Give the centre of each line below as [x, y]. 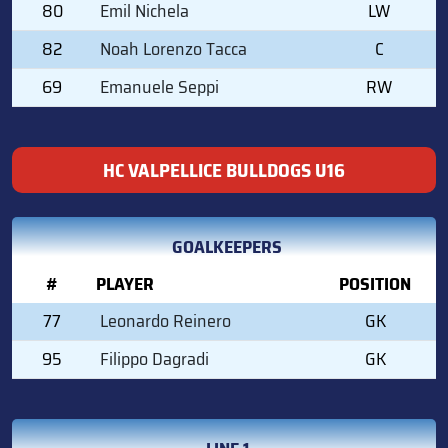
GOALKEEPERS [227, 246]
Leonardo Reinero [165, 320]
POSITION [375, 283]
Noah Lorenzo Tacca [173, 48]
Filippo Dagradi [154, 358]
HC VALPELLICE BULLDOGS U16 [224, 169]
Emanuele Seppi [159, 86]
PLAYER [125, 283]
